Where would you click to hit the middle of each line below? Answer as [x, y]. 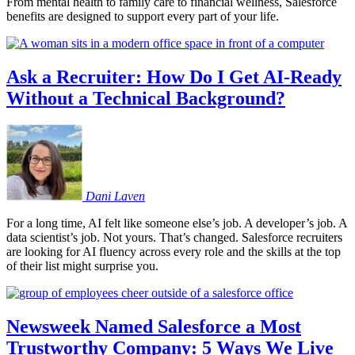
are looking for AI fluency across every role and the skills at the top [174, 252]
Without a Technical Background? [146, 98]
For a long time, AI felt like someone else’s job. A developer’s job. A [177, 223]
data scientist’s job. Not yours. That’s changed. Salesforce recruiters [174, 238]
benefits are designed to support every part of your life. [143, 16]
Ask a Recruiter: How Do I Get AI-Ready [174, 76]
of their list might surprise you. [82, 266]
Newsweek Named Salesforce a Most [154, 327]
